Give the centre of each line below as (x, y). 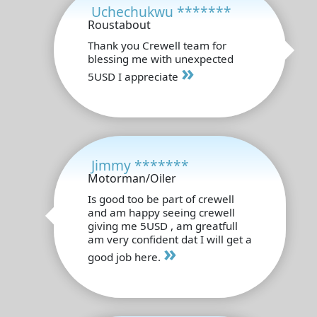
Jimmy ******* (140, 165)
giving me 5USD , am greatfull (163, 225)
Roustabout (119, 24)
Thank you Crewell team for (157, 45)
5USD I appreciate (134, 76)
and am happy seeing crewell (161, 212)
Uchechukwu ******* (161, 11)
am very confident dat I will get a (170, 239)
